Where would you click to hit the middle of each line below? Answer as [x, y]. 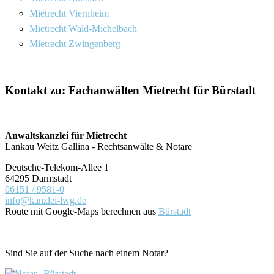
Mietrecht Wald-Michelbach [83, 28]
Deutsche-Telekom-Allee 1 [57, 168]
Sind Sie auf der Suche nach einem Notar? [87, 253]
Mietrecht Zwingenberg [75, 43]
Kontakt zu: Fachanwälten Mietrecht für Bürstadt [130, 90]
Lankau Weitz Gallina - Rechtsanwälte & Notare [98, 147]
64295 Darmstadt [38, 179]
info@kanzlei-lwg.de [46, 201]
